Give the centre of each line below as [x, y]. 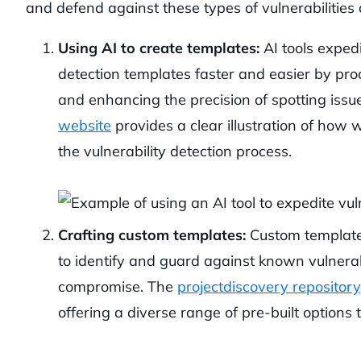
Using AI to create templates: [159, 48]
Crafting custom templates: [152, 235]
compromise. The [118, 287]
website [85, 126]
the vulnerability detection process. [175, 151]
